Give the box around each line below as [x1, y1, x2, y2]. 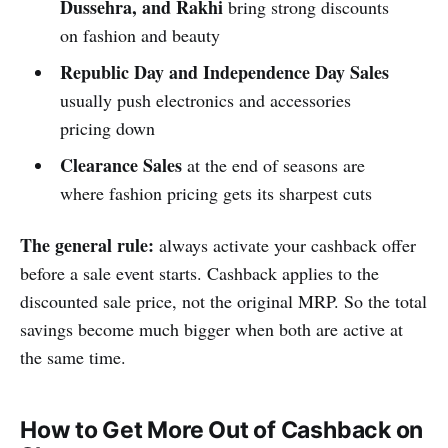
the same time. [20, 344, 126, 369]
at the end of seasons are [181, 152, 365, 177]
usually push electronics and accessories [59, 87, 351, 112]
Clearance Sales [59, 151, 182, 178]
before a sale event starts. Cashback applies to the [20, 260, 379, 285]
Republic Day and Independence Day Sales [59, 58, 389, 85]
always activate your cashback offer [154, 232, 416, 257]
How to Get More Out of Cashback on [20, 415, 424, 444]
